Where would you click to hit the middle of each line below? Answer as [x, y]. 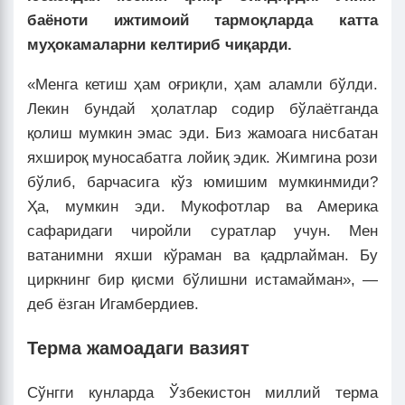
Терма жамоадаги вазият [138, 348]
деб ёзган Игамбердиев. [113, 305]
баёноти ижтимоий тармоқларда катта [202, 21]
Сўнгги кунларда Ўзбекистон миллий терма [202, 393]
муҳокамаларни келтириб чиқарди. [160, 45]
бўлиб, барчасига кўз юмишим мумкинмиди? [202, 183]
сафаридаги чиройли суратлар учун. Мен [202, 231]
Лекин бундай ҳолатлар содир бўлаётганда [202, 109]
